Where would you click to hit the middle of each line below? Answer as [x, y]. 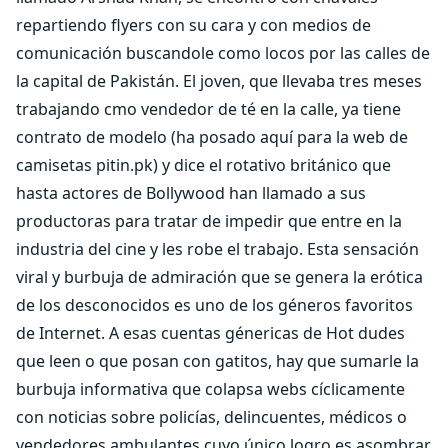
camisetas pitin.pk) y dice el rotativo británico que [203, 165]
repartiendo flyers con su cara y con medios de [193, 25]
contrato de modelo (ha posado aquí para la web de [212, 137]
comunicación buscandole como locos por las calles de [223, 53]
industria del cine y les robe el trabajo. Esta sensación [217, 249]
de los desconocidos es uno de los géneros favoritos [214, 305]
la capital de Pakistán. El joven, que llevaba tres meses [219, 81]
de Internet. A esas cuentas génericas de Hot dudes [210, 333]
